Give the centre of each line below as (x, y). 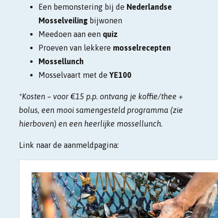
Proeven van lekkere (75, 47)
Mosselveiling (63, 20)
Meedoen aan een (70, 34)
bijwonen (106, 20)
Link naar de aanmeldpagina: (69, 145)
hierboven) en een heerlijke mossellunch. (91, 123)
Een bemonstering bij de (82, 7)
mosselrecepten (142, 47)
